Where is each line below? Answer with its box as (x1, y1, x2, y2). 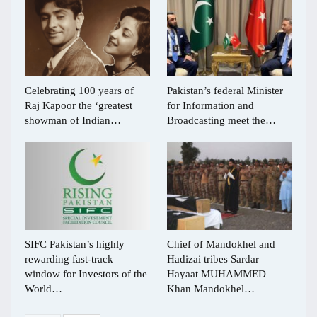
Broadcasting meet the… (167, 114, 276, 126)
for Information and (167, 99, 254, 111)
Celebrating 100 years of (25, 84, 134, 96)
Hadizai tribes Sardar (167, 253, 259, 265)
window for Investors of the (25, 267, 147, 279)
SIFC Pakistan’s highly (25, 238, 125, 250)
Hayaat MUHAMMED (167, 267, 266, 279)
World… (25, 282, 62, 294)
